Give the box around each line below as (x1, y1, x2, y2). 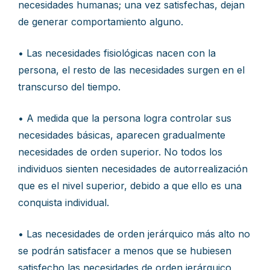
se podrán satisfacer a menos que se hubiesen (18, 245, 231, 257)
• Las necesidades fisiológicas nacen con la (18, 47, 216, 59)
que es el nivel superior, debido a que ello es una (18, 180, 242, 192)
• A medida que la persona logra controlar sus (18, 112, 231, 124)
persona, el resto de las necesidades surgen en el (18, 64, 245, 76)
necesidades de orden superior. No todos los (18, 146, 222, 158)
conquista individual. (18, 196, 109, 209)
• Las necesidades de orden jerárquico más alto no (18, 228, 250, 240)
